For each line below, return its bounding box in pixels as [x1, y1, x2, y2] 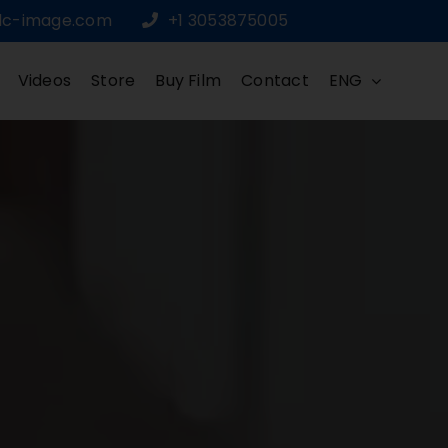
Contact [241, 69, 309, 93]
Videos [17, 69, 72, 93]
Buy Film [155, 69, 222, 93]
